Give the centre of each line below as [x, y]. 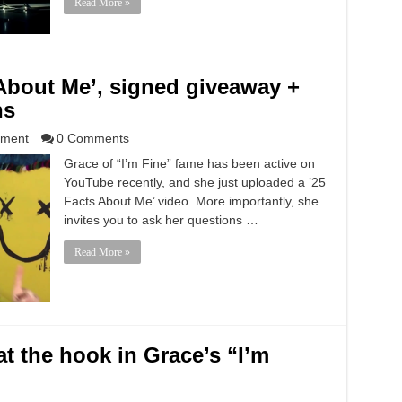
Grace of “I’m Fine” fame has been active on [189, 163]
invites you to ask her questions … [161, 220]
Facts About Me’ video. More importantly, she [191, 201]
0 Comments [92, 138]
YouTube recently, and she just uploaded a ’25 [194, 182]
